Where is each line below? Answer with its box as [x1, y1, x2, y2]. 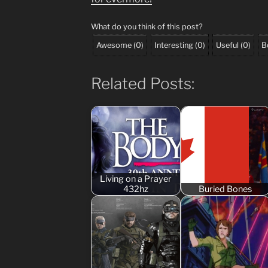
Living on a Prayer [99, 173, 172, 184]
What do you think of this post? [90, 22, 203, 31]
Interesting [154, 40, 193, 50]
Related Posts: [90, 74, 194, 93]
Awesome [96, 40, 132, 50]
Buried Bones [199, 183, 252, 194]
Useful [215, 40, 239, 50]
